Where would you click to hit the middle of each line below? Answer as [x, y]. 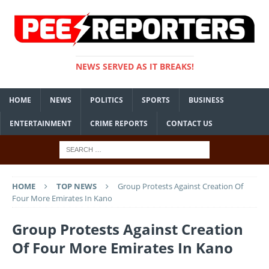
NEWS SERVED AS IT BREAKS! [134, 66]
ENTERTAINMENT [41, 123]
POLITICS [107, 100]
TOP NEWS [77, 186]
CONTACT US [189, 123]
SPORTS [156, 100]
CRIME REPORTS [119, 123]
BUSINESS [206, 100]
